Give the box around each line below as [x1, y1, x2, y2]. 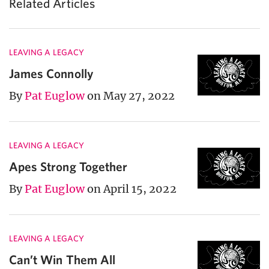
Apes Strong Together [9, 159, 127, 174]
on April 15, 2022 [86, 182, 177, 196]
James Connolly [9, 66, 93, 81]
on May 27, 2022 [86, 89, 175, 103]
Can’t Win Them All [9, 252, 115, 267]
